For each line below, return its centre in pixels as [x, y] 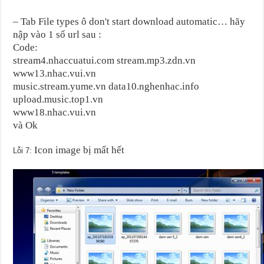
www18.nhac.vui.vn [55, 112]
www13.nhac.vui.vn [55, 73]
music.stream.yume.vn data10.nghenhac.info [106, 86]
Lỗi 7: [23, 150]
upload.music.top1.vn [58, 99]
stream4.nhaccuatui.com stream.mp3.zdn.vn [105, 60]
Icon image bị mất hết [78, 150]
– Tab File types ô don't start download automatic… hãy [129, 21]
